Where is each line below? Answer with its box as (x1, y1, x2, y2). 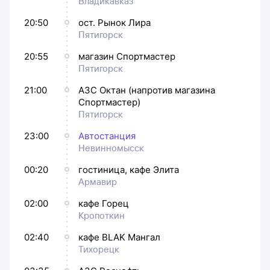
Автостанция (78, 130, 136, 142)
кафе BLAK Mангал (78, 231, 160, 243)
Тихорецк (78, 243, 119, 255)
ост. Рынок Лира (78, 16, 151, 28)
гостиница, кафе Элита (78, 163, 179, 175)
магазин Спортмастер (78, 50, 175, 62)
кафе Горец (78, 197, 129, 209)
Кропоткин (78, 209, 125, 221)
